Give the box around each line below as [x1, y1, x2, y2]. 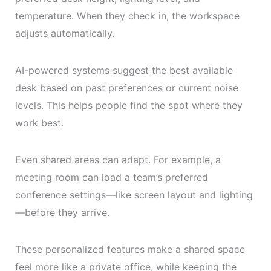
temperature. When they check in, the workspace [15, 10, 240, 22]
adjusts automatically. [15, 27, 114, 40]
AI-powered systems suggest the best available [15, 64, 233, 77]
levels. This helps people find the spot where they [15, 99, 243, 112]
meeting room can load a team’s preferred [15, 171, 208, 184]
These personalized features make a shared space [15, 243, 245, 256]
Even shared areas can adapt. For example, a [15, 154, 221, 166]
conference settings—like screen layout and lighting [15, 189, 253, 201]
